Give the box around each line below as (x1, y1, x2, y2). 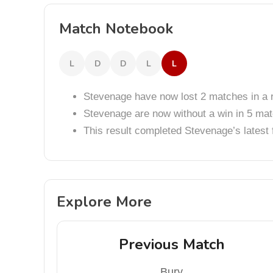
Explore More (57, 192, 152, 211)
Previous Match (118, 235, 225, 254)
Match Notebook (59, 19, 173, 38)
